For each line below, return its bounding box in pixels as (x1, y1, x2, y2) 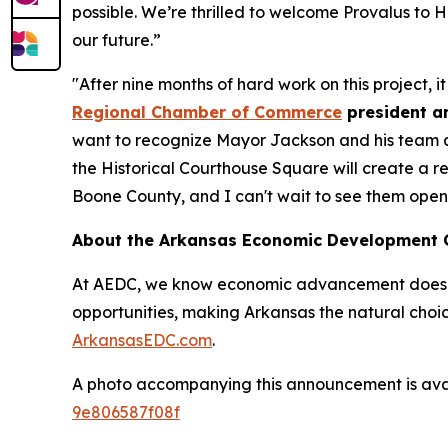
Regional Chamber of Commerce (72, 102, 342, 122)
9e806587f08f (72, 402, 180, 422)
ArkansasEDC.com (72, 330, 212, 350)
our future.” (72, 30, 161, 50)
